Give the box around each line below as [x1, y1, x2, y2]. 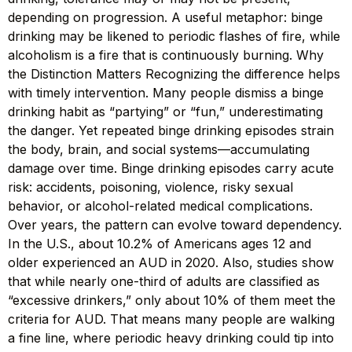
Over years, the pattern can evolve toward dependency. [8, 217, 342, 233]
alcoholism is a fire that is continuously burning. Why [8, 47, 324, 64]
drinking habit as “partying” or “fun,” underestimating [8, 104, 323, 120]
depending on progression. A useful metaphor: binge [8, 9, 323, 26]
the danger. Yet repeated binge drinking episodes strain [8, 123, 334, 139]
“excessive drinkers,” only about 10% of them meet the [8, 292, 335, 309]
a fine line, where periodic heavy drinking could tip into [8, 330, 334, 346]
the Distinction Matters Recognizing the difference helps [8, 66, 340, 82]
